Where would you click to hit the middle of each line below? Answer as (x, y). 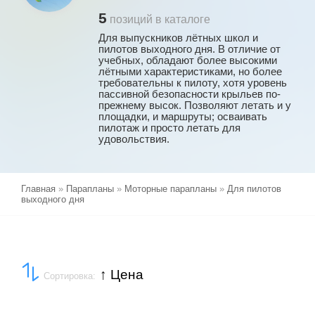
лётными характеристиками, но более (190, 72)
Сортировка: (71, 276)
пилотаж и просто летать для (169, 128)
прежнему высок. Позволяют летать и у (195, 105)
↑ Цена (122, 275)
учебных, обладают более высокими (188, 60)
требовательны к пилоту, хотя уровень (193, 83)
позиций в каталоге (159, 19)
